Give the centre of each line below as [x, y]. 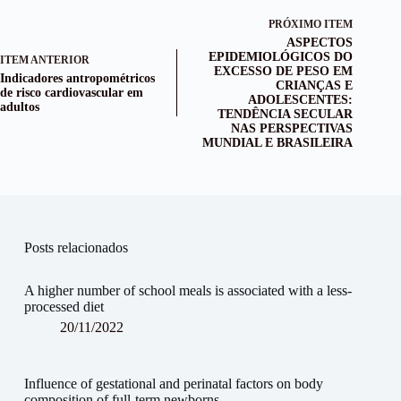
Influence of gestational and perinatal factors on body [173, 383]
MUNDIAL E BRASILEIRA [278, 143]
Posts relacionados [76, 248]
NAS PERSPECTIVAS [292, 129]
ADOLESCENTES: [301, 100]
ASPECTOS [320, 43]
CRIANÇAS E [315, 86]
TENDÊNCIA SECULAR [286, 115]
